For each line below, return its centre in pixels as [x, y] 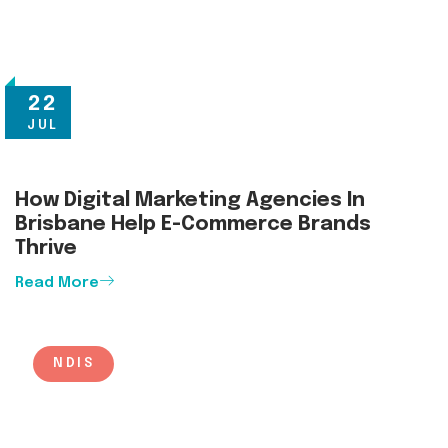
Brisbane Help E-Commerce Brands [193, 224]
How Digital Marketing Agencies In [190, 200]
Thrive [46, 248]
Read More [57, 282]
